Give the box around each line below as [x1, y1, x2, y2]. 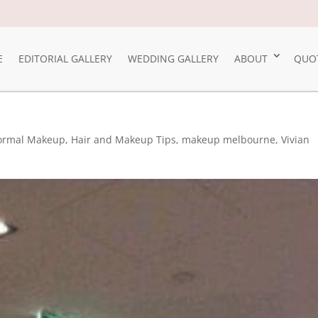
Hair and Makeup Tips [71, 133, 177, 146]
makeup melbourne [182, 133, 276, 146]
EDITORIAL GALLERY [18, 52, 112, 65]
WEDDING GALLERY [127, 52, 219, 65]
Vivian [281, 133, 310, 146]
